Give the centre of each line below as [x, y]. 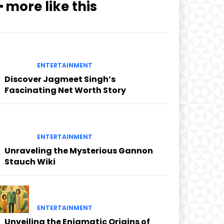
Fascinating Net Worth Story [65, 90]
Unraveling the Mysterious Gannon [78, 150]
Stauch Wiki [30, 161]
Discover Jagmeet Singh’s [60, 79]
